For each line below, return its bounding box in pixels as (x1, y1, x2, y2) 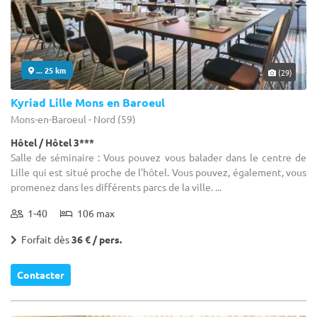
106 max (73, 206, 115, 219)
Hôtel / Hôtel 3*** (11, 135, 94, 149)
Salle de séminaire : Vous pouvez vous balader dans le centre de (11, 150, 306, 163)
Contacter (17, 267, 64, 281)
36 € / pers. (71, 232, 122, 246)
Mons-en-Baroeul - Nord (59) (11, 112, 136, 125)
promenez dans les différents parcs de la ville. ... (11, 180, 221, 193)
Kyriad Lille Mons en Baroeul (11, 94, 165, 110)
